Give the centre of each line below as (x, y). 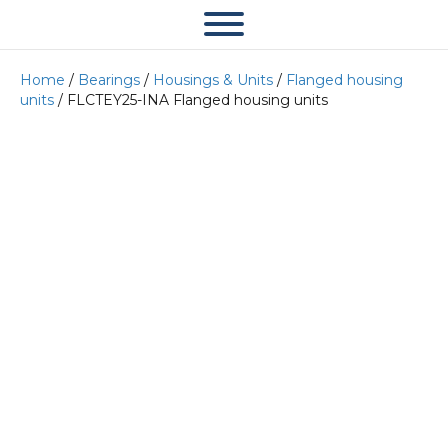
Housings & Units (213, 80)
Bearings (109, 80)
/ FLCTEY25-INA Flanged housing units (191, 100)
